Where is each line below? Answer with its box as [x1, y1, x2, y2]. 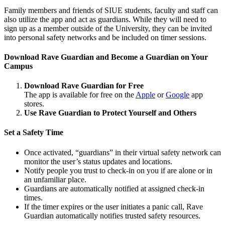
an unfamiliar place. [24, 175, 86, 184]
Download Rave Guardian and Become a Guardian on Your [4, 52, 208, 61]
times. [24, 193, 43, 202]
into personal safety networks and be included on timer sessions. [4, 33, 206, 42]
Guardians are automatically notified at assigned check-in [24, 184, 204, 193]
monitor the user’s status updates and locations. [24, 157, 172, 166]
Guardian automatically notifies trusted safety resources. [24, 211, 200, 220]
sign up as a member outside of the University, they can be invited [4, 24, 212, 33]
